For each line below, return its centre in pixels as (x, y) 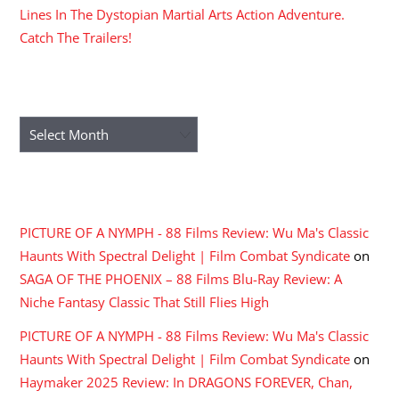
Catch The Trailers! (76, 37)
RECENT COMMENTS (99, 193)
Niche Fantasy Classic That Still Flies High (145, 302)
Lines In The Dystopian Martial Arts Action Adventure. (183, 14)
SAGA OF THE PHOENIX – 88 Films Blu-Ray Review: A (181, 279)
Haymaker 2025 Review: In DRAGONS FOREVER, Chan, (187, 383)
